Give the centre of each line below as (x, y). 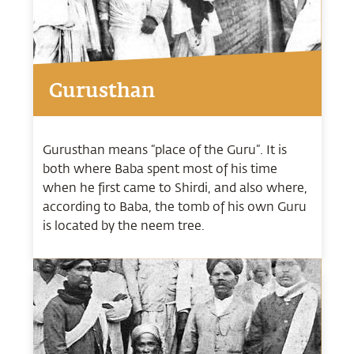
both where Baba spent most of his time (160, 168)
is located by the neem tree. (123, 225)
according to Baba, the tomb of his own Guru (174, 206)
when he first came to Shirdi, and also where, (175, 187)
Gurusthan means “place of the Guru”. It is (164, 149)
